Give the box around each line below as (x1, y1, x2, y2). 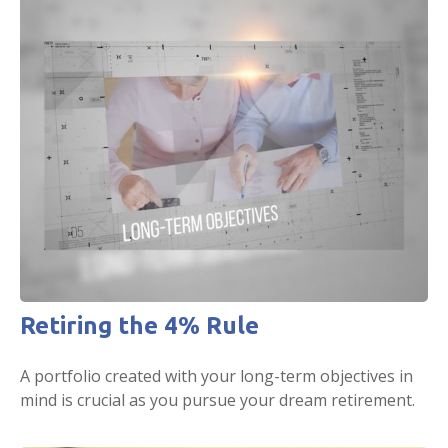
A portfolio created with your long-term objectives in (20, 364, 413, 387)
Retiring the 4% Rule (20, 311, 259, 339)
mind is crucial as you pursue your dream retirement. (20, 388, 415, 411)
